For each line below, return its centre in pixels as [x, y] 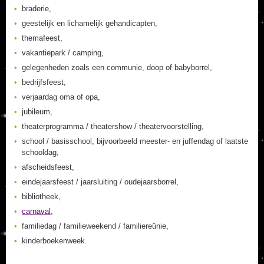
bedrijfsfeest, [44, 82]
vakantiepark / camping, [63, 53]
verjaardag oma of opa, [61, 97]
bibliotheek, [41, 197]
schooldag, [40, 152]
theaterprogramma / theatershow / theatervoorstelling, [113, 126]
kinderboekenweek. [55, 241]
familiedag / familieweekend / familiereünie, [95, 226]
